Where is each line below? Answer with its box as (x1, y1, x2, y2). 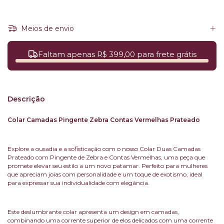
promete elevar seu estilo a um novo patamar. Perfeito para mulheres (7, 162, 207, 170)
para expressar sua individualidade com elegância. (7, 179, 149, 187)
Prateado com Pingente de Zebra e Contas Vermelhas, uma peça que (7, 153, 205, 161)
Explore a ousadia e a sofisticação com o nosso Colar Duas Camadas (7, 145, 200, 153)
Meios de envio (18, 24, 74, 33)
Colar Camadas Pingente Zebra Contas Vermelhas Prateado (7, 116, 200, 124)
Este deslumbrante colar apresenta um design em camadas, (7, 208, 179, 216)
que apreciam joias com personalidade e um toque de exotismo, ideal (7, 170, 202, 178)
